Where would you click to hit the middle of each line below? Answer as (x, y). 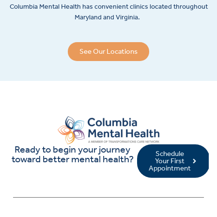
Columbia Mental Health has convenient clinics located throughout (108, 7)
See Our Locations (108, 52)
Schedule (170, 153)
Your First (170, 161)
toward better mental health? (72, 159)
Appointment (170, 168)
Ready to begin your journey (73, 149)
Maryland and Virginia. (108, 17)
